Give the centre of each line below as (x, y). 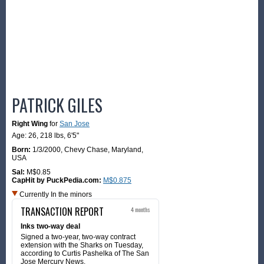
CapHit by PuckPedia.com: (57, 180)
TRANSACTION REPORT (62, 211)
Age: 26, (26, 135)
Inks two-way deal (50, 226)
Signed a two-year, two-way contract (78, 237)
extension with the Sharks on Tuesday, (82, 245)
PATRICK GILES (57, 105)
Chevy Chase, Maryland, (104, 149)
